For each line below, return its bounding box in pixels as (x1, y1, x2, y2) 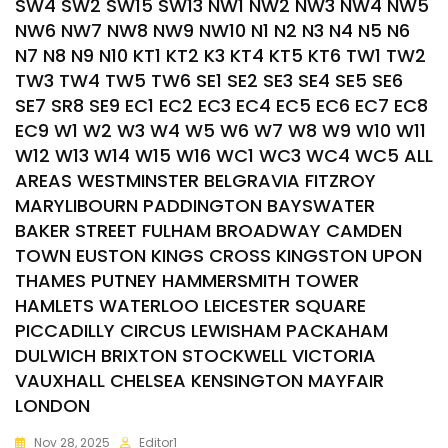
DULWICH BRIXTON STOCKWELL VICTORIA (15, 343, 376, 368)
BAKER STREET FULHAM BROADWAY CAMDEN (15, 218, 402, 243)
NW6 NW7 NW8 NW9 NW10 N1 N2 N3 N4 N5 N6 (15, 18, 410, 43)
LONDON (15, 393, 90, 418)
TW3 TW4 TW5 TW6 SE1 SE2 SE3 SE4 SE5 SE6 (15, 68, 403, 93)
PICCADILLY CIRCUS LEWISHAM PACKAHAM (15, 318, 388, 343)
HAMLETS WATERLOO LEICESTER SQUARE (15, 293, 366, 318)
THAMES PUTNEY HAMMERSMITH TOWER (15, 268, 359, 293)
